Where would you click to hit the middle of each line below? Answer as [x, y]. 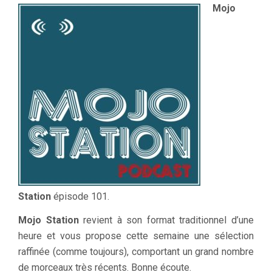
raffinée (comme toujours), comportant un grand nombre [136, 251]
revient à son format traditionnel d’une [166, 220]
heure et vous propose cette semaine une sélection [136, 236]
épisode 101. [80, 196]
